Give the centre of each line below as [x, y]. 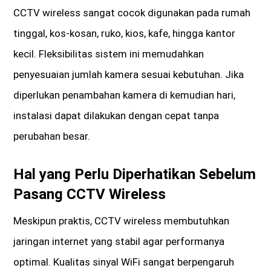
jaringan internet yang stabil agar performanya [119, 242]
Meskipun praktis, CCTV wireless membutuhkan [122, 221]
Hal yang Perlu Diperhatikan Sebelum [135, 175]
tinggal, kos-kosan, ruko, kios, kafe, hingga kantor [125, 34]
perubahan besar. [52, 136]
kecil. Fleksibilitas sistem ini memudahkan [109, 54]
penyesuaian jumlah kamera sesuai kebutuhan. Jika [129, 75]
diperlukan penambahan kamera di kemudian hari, [125, 95]
